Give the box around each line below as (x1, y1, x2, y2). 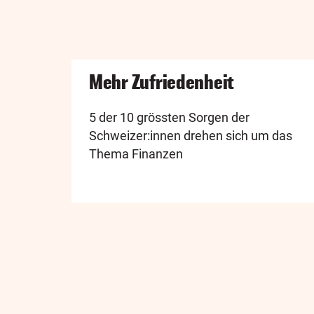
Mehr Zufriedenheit (89, 71, 235, 93)
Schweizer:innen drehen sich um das (89, 128, 292, 143)
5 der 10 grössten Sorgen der (89, 109, 250, 125)
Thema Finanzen (89, 146, 183, 161)
